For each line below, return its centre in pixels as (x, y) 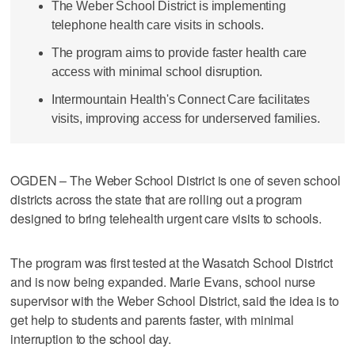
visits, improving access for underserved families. (185, 119)
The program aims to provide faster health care (179, 53)
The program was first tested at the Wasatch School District (172, 262)
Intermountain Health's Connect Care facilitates (181, 100)
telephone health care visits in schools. (158, 25)
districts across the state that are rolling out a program (157, 199)
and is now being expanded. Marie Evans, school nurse (163, 281)
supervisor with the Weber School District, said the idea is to (175, 300)
